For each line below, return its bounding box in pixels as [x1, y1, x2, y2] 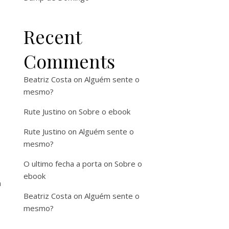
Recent [24, 24, 81, 49]
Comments [24, 49, 115, 73]
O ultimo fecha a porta [24, 158, 102, 169]
